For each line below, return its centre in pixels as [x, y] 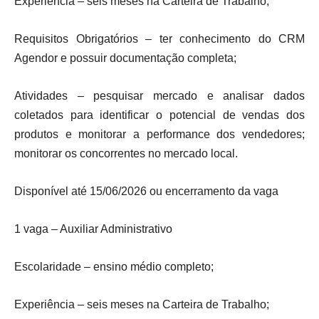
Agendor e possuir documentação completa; [125, 58]
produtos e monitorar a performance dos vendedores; [159, 134]
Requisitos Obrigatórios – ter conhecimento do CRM [159, 39]
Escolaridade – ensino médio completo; [114, 267]
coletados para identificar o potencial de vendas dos [159, 115]
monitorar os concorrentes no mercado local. [126, 153]
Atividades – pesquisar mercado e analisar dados [159, 96]
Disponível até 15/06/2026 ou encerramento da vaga [146, 191]
